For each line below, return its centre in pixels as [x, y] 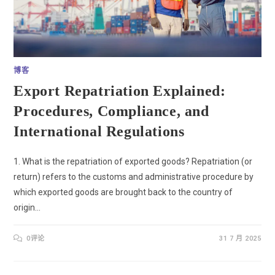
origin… [27, 208]
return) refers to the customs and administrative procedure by [134, 177]
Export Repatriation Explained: [120, 91]
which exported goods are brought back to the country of [123, 192]
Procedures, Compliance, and [111, 111]
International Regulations [99, 132]
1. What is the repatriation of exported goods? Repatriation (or [133, 162]
